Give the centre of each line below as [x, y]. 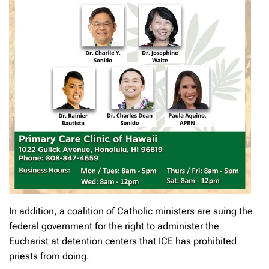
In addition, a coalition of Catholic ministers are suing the [131, 211]
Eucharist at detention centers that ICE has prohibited [123, 241]
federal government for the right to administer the [114, 226]
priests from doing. [49, 256]
